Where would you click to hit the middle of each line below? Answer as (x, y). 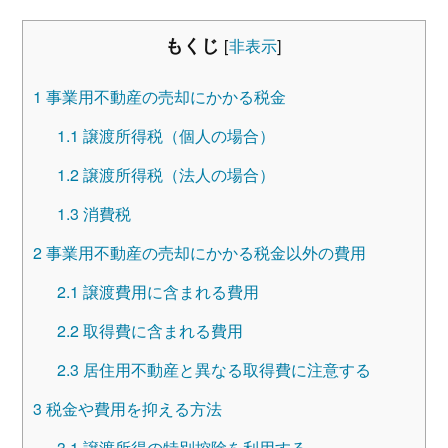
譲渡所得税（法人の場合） (176, 174)
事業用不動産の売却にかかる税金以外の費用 (203, 252)
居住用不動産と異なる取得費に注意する (224, 369)
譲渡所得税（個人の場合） (176, 135)
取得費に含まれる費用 (160, 330)
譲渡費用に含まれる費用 (168, 291)
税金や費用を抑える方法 (131, 408)
